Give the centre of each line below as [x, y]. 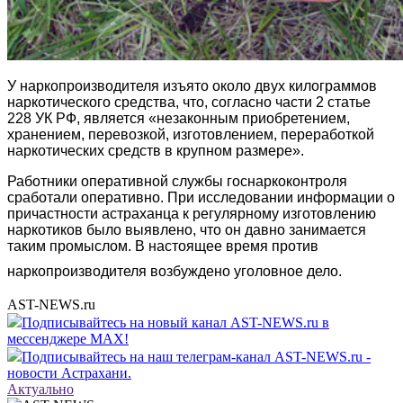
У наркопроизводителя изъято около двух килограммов [192, 85]
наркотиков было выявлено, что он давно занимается [187, 229]
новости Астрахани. [69, 372]
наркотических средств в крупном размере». [156, 150]
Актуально [40, 389]
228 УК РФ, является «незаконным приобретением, [179, 118]
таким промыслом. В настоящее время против [163, 246]
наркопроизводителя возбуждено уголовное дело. [175, 271]
